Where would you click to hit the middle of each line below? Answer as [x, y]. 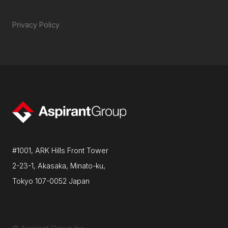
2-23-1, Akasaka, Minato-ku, [59, 165]
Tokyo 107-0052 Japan [51, 181]
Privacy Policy [36, 24]
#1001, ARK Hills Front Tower [60, 150]
